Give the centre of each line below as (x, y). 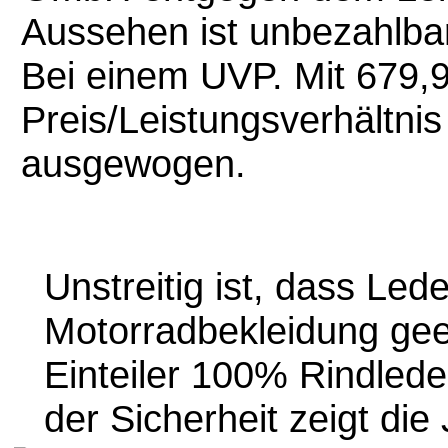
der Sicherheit (160, 418)
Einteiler (117, 374)
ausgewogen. (133, 163)
